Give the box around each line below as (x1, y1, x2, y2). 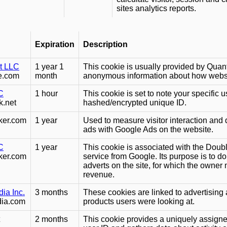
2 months (35, 215, 68, 224)
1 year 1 (35, 62, 64, 71)
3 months (35, 188, 68, 197)
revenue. (83, 170, 115, 179)
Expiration (35, 40, 74, 49)
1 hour (35, 89, 58, 98)
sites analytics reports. (117, 4, 196, 13)
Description (83, 40, 128, 49)
